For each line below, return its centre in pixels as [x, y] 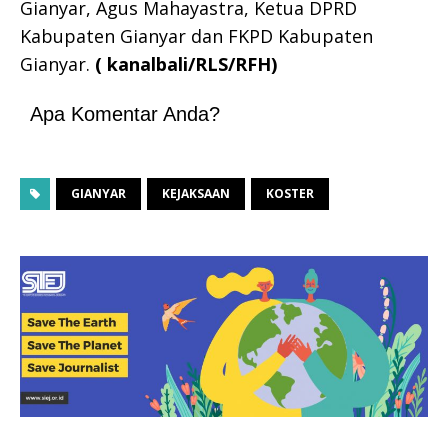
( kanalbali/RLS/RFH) [186, 63]
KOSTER [290, 193]
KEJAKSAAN [196, 193]
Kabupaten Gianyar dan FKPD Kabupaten [196, 35]
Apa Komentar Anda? [125, 113]
